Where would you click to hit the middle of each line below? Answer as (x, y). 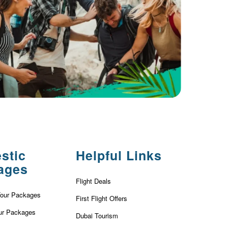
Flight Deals (93, 181)
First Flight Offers (101, 198)
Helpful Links (119, 155)
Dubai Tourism (97, 216)
